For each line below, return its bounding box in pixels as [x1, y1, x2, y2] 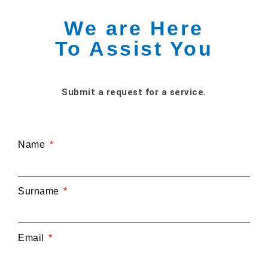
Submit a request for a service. [62, 87, 206, 98]
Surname [18, 185, 62, 196]
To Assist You [54, 37, 214, 60]
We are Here [64, 17, 204, 40]
